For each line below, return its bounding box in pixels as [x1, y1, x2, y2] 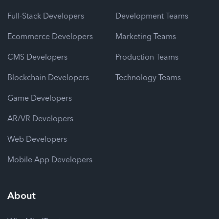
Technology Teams [115, 71, 181, 83]
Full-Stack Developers [7, 10, 84, 21]
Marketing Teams [115, 30, 176, 42]
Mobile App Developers [7, 153, 92, 165]
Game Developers [7, 92, 72, 103]
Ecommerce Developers [7, 30, 93, 42]
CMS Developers [7, 51, 67, 62]
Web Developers [7, 133, 67, 144]
